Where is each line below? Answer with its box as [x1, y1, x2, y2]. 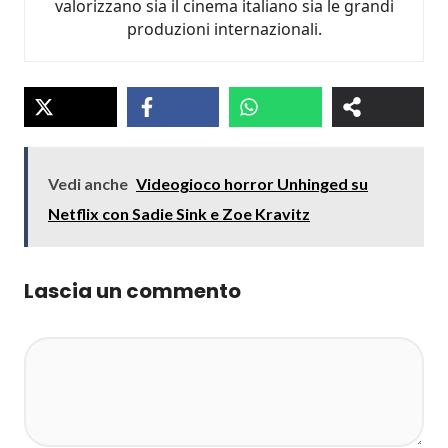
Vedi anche [48, 174, 128, 193]
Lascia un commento [24, 277, 241, 305]
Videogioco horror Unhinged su [136, 174, 368, 193]
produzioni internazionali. [126, 18, 322, 40]
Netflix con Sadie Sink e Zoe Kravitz [48, 204, 310, 223]
